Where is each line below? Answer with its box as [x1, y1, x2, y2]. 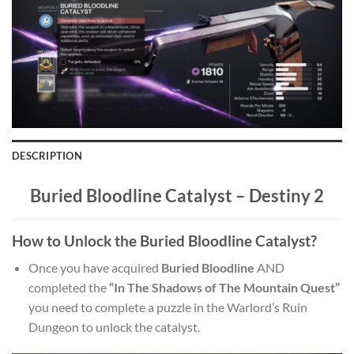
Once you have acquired [28, 260, 161, 276]
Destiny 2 [249, 184, 324, 206]
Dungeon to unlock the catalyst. [28, 319, 200, 335]
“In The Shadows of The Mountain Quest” [108, 280, 340, 296]
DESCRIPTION [12, 149, 82, 162]
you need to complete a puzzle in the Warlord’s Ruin [28, 299, 307, 315]
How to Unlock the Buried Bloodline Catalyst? [12, 231, 317, 250]
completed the [28, 280, 109, 296]
